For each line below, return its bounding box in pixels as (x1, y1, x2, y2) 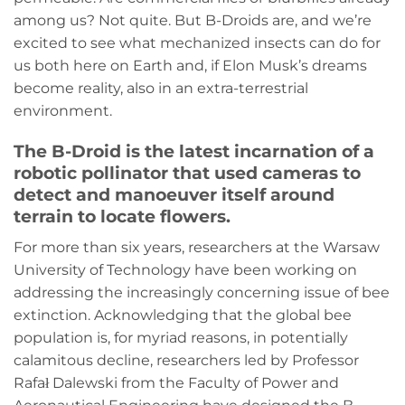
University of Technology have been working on (14, 261, 357, 278)
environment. (14, 101, 112, 119)
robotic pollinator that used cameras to (14, 162, 361, 184)
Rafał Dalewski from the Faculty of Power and (14, 374, 339, 391)
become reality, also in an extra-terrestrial (14, 79, 308, 97)
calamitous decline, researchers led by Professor (14, 352, 359, 369)
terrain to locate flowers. (14, 205, 231, 228)
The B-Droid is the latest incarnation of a (14, 140, 374, 163)
